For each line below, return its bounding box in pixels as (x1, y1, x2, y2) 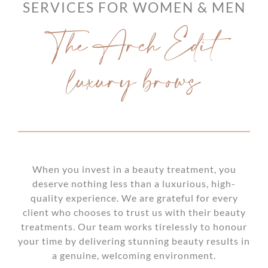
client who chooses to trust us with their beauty (22, 206, 246, 218)
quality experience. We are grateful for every (30, 192, 238, 204)
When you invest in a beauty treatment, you (32, 163, 236, 175)
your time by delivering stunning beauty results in (18, 235, 250, 247)
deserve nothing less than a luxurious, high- (32, 178, 236, 190)
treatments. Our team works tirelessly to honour (21, 221, 247, 233)
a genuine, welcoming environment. (52, 249, 216, 261)
